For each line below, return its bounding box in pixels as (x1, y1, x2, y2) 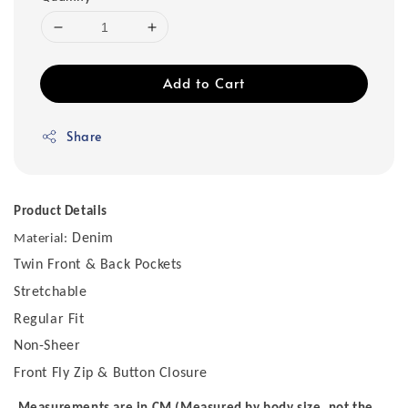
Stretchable (14, 285, 87, 301)
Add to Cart (163, 73, 245, 93)
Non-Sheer (14, 339, 81, 354)
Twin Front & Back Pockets (14, 258, 182, 273)
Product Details (14, 205, 107, 219)
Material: (14, 231, 68, 246)
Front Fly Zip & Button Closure (14, 366, 208, 382)
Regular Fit (14, 311, 85, 327)
